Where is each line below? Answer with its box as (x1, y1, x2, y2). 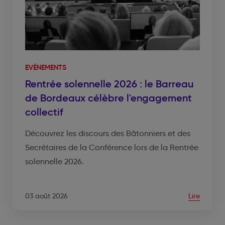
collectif (25, 105, 63, 118)
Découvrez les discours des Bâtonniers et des (25, 128, 190, 138)
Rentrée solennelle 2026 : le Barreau (25, 77, 193, 90)
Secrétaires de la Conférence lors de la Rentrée (25, 142, 198, 152)
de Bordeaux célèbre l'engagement (25, 91, 192, 104)
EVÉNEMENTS (25, 62, 66, 72)
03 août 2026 (25, 191, 68, 200)
